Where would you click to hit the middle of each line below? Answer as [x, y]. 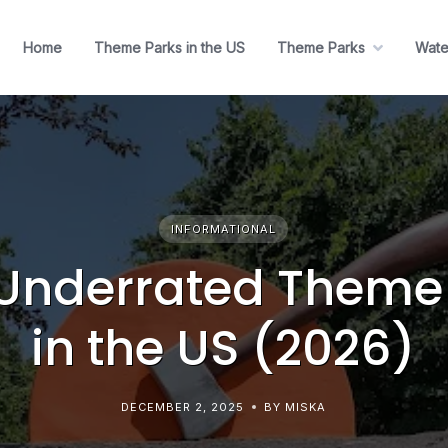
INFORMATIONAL [224, 229]
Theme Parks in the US [169, 48]
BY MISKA [295, 407]
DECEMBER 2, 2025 [183, 407]
